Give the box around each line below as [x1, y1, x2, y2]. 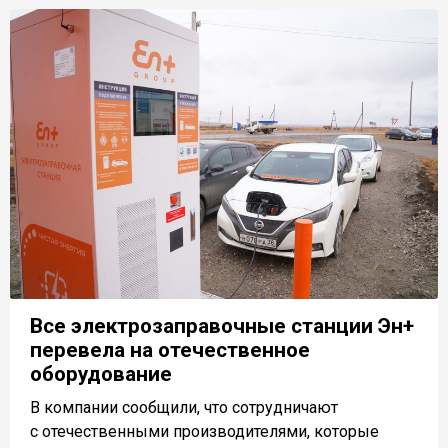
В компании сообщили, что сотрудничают [30, 398, 338, 418]
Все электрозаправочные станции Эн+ [30, 314, 414, 339]
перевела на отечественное [30, 338, 310, 363]
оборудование [30, 362, 172, 387]
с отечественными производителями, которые [30, 422, 379, 442]
